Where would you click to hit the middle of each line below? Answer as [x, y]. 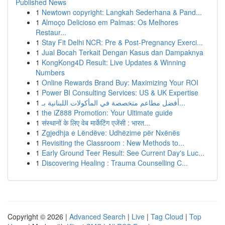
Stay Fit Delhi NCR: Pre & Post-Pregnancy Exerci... [122, 42]
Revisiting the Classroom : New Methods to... [113, 143]
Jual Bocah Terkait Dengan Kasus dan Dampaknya [123, 52]
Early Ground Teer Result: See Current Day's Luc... [123, 153]
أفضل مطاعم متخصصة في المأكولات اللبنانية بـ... [182, 102]
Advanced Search [97, 216]
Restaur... [51, 32]
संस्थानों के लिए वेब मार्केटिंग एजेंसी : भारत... [96, 123]
